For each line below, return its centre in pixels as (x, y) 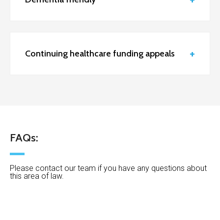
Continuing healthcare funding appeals (100, 53)
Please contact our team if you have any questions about (108, 168)
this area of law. (37, 176)
